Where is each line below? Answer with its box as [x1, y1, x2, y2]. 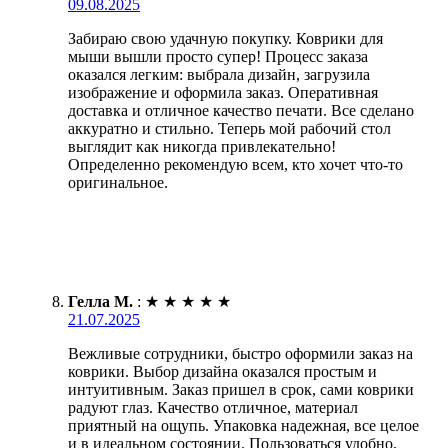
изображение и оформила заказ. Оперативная [68, 83, 378, 101]
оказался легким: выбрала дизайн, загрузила [68, 65, 370, 83]
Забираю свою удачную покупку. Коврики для [68, 29, 383, 47]
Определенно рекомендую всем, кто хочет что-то [68, 155, 403, 173]
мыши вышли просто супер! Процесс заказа [68, 47, 368, 65]
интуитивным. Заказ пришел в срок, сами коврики [68, 380, 414, 398]
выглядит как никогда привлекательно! [68, 137, 336, 155]
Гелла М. [68, 292, 133, 310]
